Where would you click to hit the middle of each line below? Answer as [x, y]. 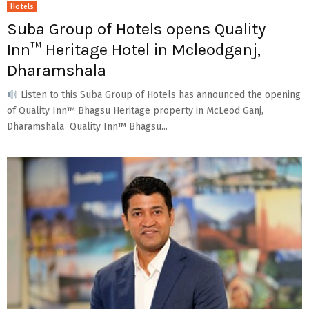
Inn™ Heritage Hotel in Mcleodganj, [134, 50]
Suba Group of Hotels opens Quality [136, 29]
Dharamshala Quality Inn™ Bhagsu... [87, 127]
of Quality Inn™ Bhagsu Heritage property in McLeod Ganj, [135, 111]
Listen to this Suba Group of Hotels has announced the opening [159, 95]
